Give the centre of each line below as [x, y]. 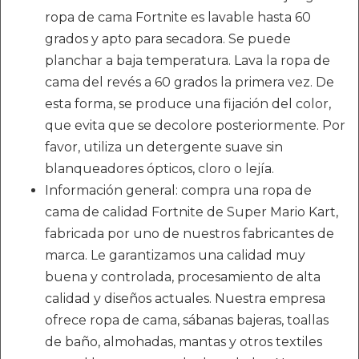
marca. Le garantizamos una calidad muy [175, 256]
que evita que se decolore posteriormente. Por [195, 126]
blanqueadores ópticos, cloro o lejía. [159, 169]
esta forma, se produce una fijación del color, [188, 104]
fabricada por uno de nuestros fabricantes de [190, 234]
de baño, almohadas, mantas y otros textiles [184, 342]
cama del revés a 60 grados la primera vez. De [190, 83]
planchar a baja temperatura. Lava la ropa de [188, 61]
